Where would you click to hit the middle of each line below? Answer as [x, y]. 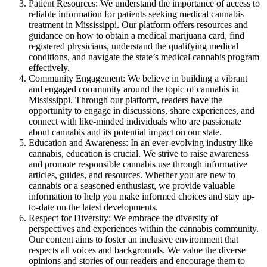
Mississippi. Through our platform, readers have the [125, 100]
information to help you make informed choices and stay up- [142, 196]
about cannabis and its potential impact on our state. [125, 132]
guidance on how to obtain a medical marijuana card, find [136, 35]
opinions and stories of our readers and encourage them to [137, 260]
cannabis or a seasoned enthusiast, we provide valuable [132, 185]
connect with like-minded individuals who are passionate [135, 121]
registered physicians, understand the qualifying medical [133, 46]
